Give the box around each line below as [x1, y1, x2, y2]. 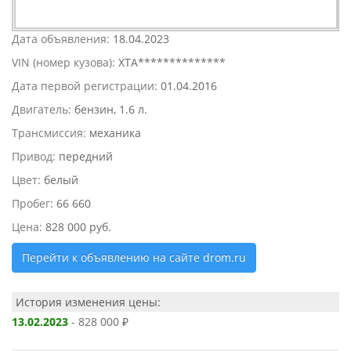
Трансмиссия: [12, 125, 89, 140]
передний [59, 149, 113, 164]
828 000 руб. [45, 219, 111, 234]
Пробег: [12, 196, 56, 211]
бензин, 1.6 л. [74, 102, 147, 117]
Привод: [12, 149, 59, 164]
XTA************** [118, 55, 226, 70]
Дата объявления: [12, 31, 113, 46]
